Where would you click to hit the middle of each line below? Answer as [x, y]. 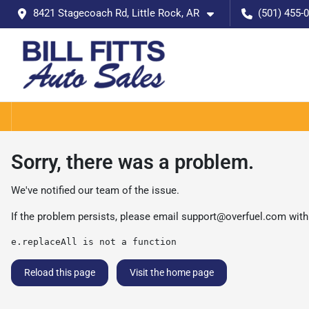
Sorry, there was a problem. [132, 162]
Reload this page [60, 272]
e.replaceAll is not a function [94, 241]
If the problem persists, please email [96, 216]
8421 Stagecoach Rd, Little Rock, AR [116, 13]
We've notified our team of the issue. [95, 190]
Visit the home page [172, 272]
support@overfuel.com [234, 216]
